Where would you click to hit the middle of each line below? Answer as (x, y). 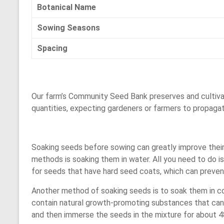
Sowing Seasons (68, 27)
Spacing (52, 48)
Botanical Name (66, 7)
